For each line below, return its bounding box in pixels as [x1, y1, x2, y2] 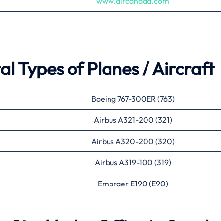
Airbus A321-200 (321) [93, 114, 172, 125]
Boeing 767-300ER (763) [91, 93, 175, 104]
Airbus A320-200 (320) [91, 136, 175, 146]
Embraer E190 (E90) [97, 178, 168, 188]
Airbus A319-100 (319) [94, 157, 171, 167]
